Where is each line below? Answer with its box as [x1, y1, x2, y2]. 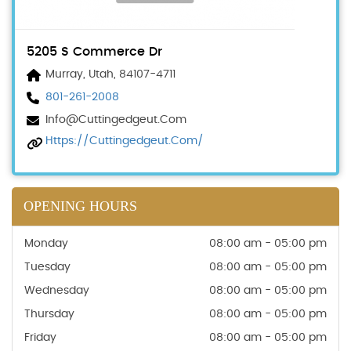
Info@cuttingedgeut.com [45, 114, 186, 125]
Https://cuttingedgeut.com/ [45, 136, 204, 147]
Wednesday [24, 285, 89, 296]
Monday [24, 238, 68, 249]
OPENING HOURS [24, 198, 137, 214]
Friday [24, 332, 56, 343]
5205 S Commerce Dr [27, 45, 162, 58]
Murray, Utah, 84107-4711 [45, 69, 175, 80]
